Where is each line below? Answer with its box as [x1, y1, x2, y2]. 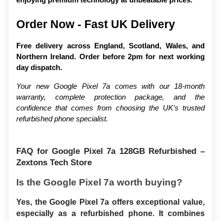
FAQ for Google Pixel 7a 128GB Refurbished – [16, 146, 205, 156]
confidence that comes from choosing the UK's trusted [16, 104, 205, 112]
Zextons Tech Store [16, 157, 92, 168]
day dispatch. [16, 64, 62, 72]
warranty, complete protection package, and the [16, 93, 205, 102]
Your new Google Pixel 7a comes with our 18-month [16, 82, 205, 91]
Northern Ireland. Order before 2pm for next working [16, 53, 205, 61]
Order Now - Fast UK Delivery [16, 18, 175, 31]
